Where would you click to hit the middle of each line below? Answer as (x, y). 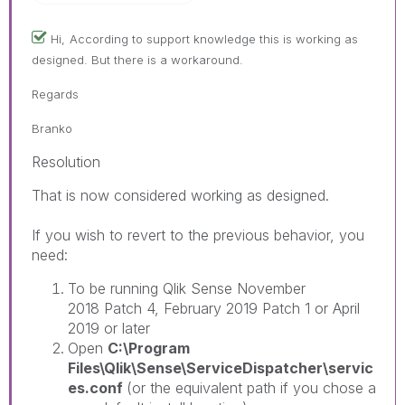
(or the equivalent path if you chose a (251, 387)
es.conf (97, 387)
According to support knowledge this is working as (214, 38)
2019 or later (109, 328)
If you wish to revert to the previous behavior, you (198, 235)
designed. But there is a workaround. (137, 59)
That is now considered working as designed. (180, 195)
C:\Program (149, 348)
